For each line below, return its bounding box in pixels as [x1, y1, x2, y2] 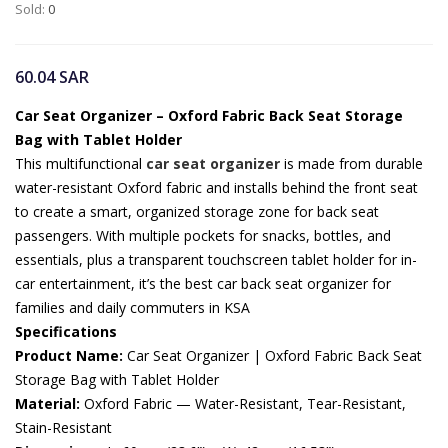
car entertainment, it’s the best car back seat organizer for [15, 274, 391, 293]
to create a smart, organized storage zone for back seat [15, 202, 379, 221]
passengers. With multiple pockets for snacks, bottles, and [15, 226, 391, 245]
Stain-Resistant [15, 418, 112, 437]
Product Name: [15, 346, 123, 365]
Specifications [15, 322, 117, 341]
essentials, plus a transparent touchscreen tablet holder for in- [15, 250, 417, 269]
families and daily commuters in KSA [15, 298, 250, 317]
